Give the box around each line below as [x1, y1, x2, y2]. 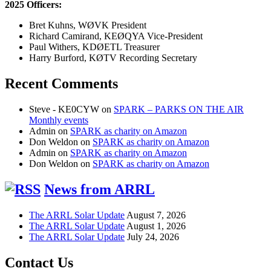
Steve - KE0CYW [29, 103, 99, 114]
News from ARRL [44, 181, 155, 197]
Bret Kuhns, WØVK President [29, 20, 146, 31]
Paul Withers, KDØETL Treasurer [29, 42, 160, 53]
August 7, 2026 [126, 209, 186, 220]
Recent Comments [5, 76, 118, 92]
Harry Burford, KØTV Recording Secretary [29, 53, 197, 64]
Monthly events [29, 114, 88, 125]
